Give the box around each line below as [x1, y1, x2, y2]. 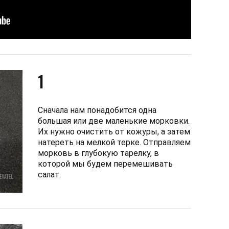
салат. [38, 169, 61, 179]
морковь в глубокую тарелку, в [38, 148, 159, 158]
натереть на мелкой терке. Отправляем [38, 137, 191, 147]
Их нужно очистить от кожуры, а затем [38, 126, 190, 136]
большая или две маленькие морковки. [38, 116, 190, 126]
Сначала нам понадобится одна [38, 105, 156, 115]
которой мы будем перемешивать [38, 158, 173, 169]
